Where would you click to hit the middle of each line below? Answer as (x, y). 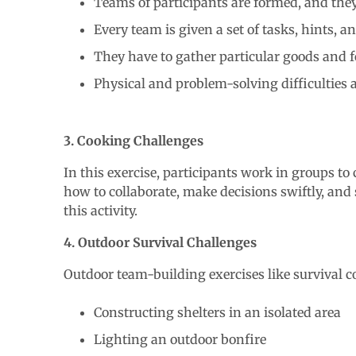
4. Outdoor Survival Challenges (160, 242)
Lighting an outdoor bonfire (180, 339)
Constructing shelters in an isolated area (217, 312)
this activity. (102, 210)
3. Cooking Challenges (133, 140)
